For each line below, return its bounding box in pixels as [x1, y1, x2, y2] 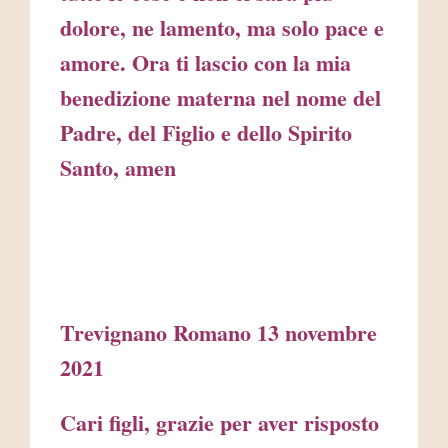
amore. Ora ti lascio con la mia [60, 46, 351, 80]
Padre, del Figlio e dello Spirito [60, 116, 352, 150]
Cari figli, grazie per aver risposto [60, 406, 379, 440]
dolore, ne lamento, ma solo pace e [60, 11, 384, 45]
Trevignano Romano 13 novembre [60, 316, 377, 350]
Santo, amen [60, 151, 176, 185]
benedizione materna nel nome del [60, 81, 381, 115]
